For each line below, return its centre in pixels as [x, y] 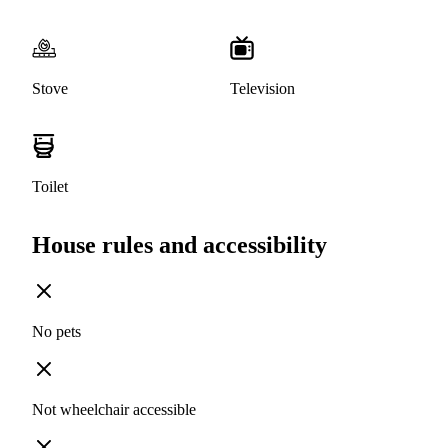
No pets [56, 332]
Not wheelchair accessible [114, 410]
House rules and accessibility [179, 245]
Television [262, 89]
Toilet [50, 187]
